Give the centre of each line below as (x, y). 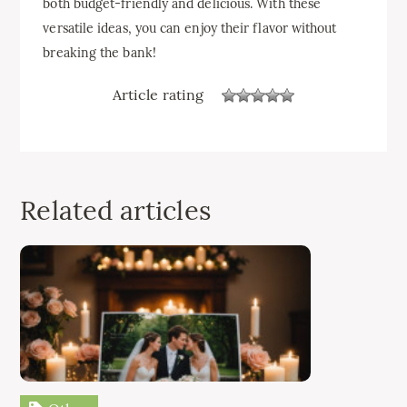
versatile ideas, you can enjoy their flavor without (190, 28)
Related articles (115, 210)
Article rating (158, 95)
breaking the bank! (99, 52)
